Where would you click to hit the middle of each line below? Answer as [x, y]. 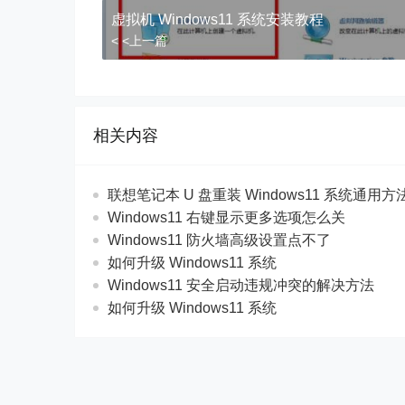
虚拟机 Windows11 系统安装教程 [217, 19]
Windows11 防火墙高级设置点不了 [219, 240]
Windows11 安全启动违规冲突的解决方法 [241, 285]
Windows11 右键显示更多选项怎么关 [226, 217]
